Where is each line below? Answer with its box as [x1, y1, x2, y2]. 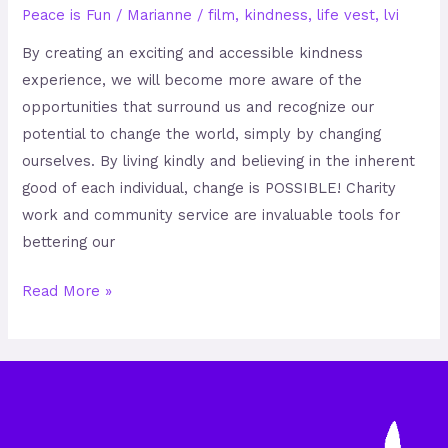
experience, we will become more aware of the [22, 71, 363, 90]
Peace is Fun [22, 5, 112, 24]
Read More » [22, 282, 113, 301]
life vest [317, 5, 376, 24]
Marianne [127, 5, 198, 24]
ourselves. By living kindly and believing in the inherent [22, 152, 416, 171]
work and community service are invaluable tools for [22, 206, 401, 225]
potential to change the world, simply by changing [22, 125, 382, 144]
